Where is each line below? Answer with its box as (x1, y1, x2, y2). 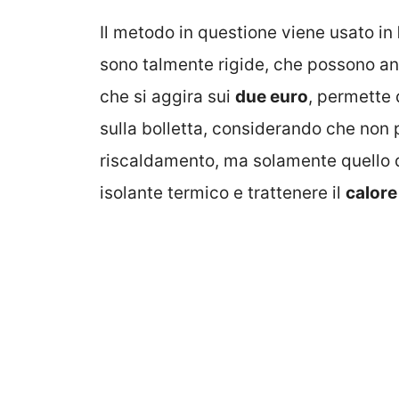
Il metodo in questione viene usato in (100, 21, 397, 43)
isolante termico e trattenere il (100, 182, 346, 203)
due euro (235, 85, 308, 107)
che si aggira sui (100, 85, 235, 107)
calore (346, 182, 397, 203)
